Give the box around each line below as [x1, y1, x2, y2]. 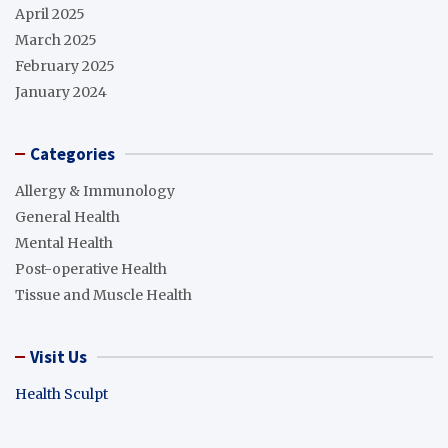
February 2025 [15, 56, 115, 75]
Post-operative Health [15, 259, 167, 278]
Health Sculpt [15, 384, 108, 403]
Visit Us [30, 345, 87, 368]
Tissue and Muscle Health [15, 285, 192, 304]
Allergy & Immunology [15, 181, 175, 200]
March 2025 [15, 30, 97, 49]
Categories [30, 142, 115, 165]
